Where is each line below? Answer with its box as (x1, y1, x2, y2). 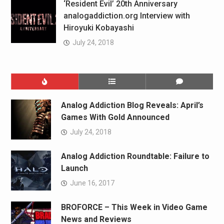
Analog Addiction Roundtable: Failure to (60, 151, 209, 161)
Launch (60, 163, 88, 173)
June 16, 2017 (69, 178, 114, 187)
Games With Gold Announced (60, 112, 169, 122)
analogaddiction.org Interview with (63, 10, 190, 20)
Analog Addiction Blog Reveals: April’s (60, 100, 203, 110)
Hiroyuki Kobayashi (63, 22, 134, 32)
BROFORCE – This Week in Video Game (60, 202, 207, 212)
